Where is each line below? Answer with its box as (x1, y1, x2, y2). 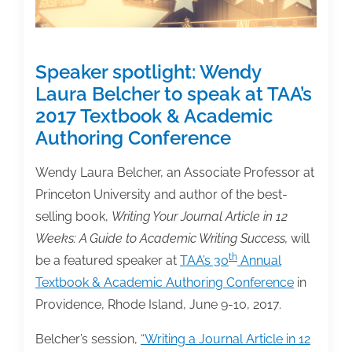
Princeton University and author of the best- (35, 187, 288, 203)
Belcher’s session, (35, 332, 141, 347)
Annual (237, 253, 281, 269)
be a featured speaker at (35, 253, 180, 269)
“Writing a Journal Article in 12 (141, 332, 310, 347)
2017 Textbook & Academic (35, 104, 273, 128)
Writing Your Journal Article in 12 (112, 209, 288, 225)
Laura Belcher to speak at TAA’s (35, 82, 312, 106)
